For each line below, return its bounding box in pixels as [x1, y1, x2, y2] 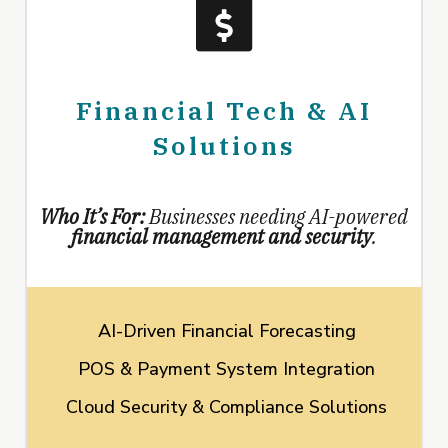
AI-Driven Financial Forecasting [97, 319, 356, 344]
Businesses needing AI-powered [145, 203, 408, 231]
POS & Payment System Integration [78, 357, 375, 382]
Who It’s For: [40, 203, 145, 231]
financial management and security [71, 223, 372, 251]
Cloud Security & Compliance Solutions [66, 395, 387, 420]
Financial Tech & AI [76, 94, 372, 128]
